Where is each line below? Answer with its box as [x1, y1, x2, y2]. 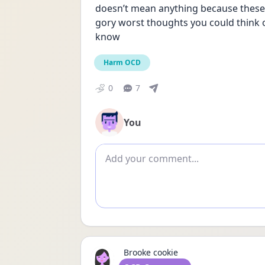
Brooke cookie [124, 247, 178, 258]
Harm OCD [104, 57, 141, 67]
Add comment [95, 144, 161, 157]
